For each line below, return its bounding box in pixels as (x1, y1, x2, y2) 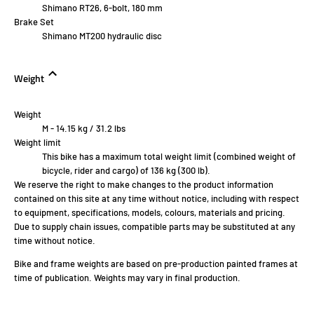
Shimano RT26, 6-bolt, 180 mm (42, 2, 163, 14)
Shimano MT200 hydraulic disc (42, 30, 162, 42)
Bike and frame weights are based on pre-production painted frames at (14, 258, 298, 270)
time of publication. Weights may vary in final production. (14, 272, 240, 284)
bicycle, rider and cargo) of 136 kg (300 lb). (42, 165, 210, 177)
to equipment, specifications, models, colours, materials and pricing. (14, 207, 285, 219)
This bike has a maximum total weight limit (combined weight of (42, 151, 296, 163)
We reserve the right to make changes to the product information (14, 179, 273, 191)
